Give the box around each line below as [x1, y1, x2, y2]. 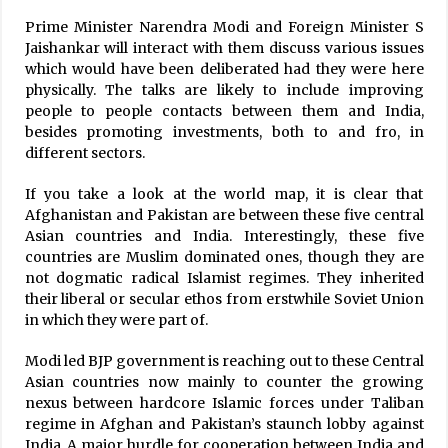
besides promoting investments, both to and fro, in [24, 122, 424, 141]
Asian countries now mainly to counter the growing [24, 372, 424, 391]
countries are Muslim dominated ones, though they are [24, 247, 424, 266]
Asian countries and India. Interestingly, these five [24, 226, 424, 245]
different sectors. [24, 143, 145, 162]
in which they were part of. [24, 310, 208, 329]
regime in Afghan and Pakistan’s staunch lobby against [24, 414, 424, 433]
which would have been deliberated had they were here [24, 59, 424, 78]
